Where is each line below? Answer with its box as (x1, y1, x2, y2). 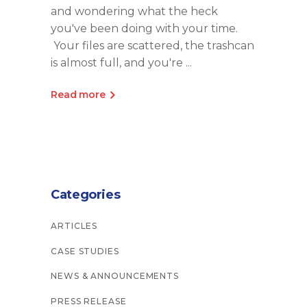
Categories (51, 186, 121, 202)
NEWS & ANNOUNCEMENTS (51, 271, 179, 282)
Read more (51, 88, 106, 101)
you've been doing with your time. (51, 22, 238, 35)
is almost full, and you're (51, 56, 186, 69)
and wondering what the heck (51, 5, 218, 18)
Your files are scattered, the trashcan (51, 39, 254, 52)
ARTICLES (51, 220, 98, 231)
